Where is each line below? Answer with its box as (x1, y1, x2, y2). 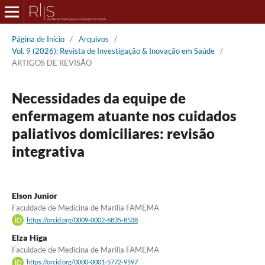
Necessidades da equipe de (11, 89, 186, 106)
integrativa (11, 142, 85, 160)
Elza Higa (11, 232, 47, 243)
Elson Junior (11, 190, 57, 201)
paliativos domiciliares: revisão (11, 124, 215, 142)
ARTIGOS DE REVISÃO (11, 57, 92, 67)
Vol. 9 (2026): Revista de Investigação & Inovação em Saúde (11, 46, 215, 56)
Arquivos (78, 34, 109, 44)
